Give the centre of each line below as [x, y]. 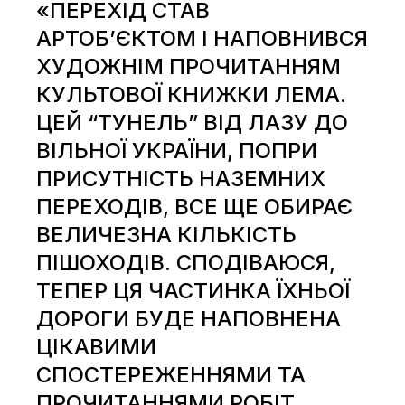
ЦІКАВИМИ [97, 346]
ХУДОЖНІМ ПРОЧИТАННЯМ [189, 66]
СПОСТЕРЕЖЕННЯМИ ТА [171, 374]
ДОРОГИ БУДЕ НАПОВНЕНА [189, 318]
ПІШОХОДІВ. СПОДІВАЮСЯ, [186, 262]
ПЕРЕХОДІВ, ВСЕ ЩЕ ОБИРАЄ [195, 206]
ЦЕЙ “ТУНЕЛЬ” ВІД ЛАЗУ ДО [193, 122]
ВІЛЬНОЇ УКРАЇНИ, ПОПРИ [177, 150]
